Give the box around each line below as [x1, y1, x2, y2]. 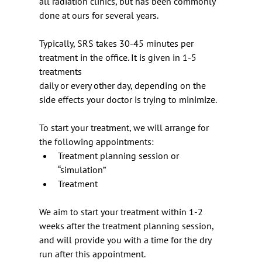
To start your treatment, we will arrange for [39, 122, 211, 133]
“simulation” [58, 164, 106, 175]
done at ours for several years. [39, 9, 158, 21]
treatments [39, 65, 82, 77]
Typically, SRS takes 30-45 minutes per [39, 37, 196, 49]
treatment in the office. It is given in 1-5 [39, 51, 199, 63]
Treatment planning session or [58, 150, 181, 161]
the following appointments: [39, 136, 154, 147]
